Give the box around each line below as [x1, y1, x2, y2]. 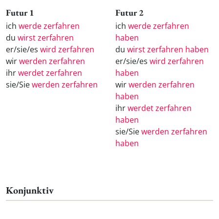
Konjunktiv [6, 183, 54, 197]
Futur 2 [115, 6, 144, 18]
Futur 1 [6, 6, 34, 18]
